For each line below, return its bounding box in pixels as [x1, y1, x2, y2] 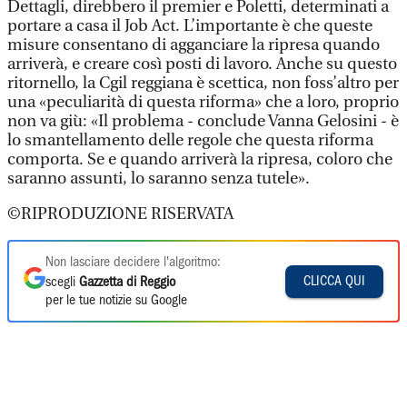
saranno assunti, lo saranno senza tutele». [7, 169, 310, 188]
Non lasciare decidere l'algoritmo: [45, 256, 221, 269]
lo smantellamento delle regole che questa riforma [7, 131, 373, 150]
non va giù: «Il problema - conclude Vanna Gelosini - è [7, 112, 399, 131]
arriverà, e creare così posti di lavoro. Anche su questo [7, 55, 397, 74]
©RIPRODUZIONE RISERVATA [7, 204, 233, 223]
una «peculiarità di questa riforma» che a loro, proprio [7, 93, 399, 112]
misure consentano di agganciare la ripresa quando [7, 35, 380, 55]
